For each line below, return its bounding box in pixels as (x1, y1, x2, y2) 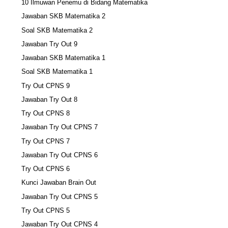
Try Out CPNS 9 (21, 81, 70, 90)
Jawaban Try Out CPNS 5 (21, 192, 98, 201)
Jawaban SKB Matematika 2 (21, 12, 106, 20)
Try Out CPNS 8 (21, 109, 70, 118)
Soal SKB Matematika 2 (21, 26, 93, 34)
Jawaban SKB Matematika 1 (21, 54, 106, 62)
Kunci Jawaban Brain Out (21, 179, 97, 187)
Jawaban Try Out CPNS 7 (21, 123, 98, 131)
